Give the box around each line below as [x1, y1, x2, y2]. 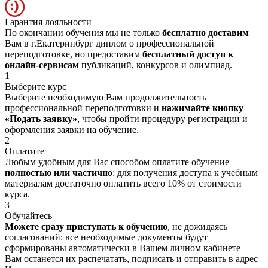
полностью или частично [5, 167, 112, 178]
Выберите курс [5, 81, 66, 92]
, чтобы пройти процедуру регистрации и [77, 113, 248, 124]
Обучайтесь [5, 210, 52, 221]
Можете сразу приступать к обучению [5, 221, 167, 232]
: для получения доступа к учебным [112, 167, 258, 178]
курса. [5, 188, 30, 199]
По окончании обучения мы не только [5, 27, 162, 38]
